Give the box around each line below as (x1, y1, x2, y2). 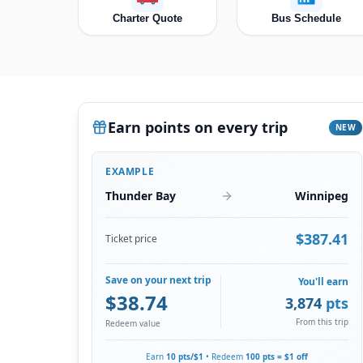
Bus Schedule (271, 12, 341, 24)
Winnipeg (295, 188, 348, 203)
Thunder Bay (105, 188, 176, 203)
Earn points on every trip (108, 117, 288, 137)
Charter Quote (113, 12, 182, 24)
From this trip (296, 316, 348, 327)
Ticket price (105, 232, 157, 246)
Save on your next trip (105, 273, 211, 287)
